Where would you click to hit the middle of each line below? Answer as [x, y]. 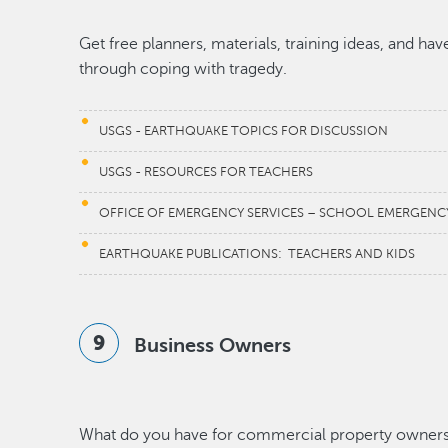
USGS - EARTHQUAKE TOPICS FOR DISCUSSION [244, 131]
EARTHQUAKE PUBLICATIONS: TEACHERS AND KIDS [257, 254]
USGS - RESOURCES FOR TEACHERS [206, 172]
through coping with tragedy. [185, 69]
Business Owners [213, 345]
